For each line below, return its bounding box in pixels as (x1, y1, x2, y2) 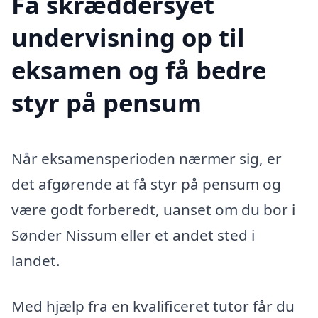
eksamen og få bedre (11, 53, 266, 87)
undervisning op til (11, 20, 245, 54)
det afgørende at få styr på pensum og (11, 173, 281, 194)
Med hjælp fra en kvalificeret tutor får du (11, 295, 295, 316)
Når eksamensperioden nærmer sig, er (11, 148, 282, 168)
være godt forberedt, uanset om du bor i (11, 199, 295, 219)
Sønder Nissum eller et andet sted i (11, 224, 255, 245)
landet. (11, 250, 60, 270)
